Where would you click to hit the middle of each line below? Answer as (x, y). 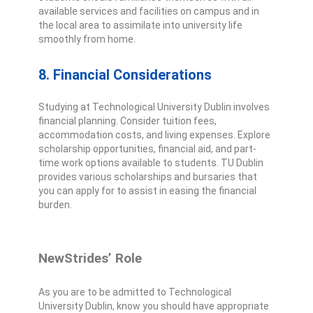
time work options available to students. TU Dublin (151, 163)
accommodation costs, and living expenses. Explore (154, 135)
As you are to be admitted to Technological (135, 292)
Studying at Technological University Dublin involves (154, 107)
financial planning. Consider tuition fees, (128, 121)
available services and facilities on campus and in (149, 12)
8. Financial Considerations (125, 74)
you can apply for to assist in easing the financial (147, 191)
